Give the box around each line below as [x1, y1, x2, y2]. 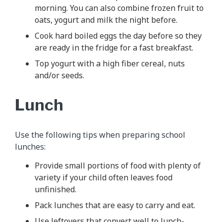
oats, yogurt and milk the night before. [35, 14, 177, 25]
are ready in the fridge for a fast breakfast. [35, 42, 193, 53]
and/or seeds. [35, 69, 84, 81]
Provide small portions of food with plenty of [35, 160, 201, 171]
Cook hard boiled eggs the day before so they [35, 30, 202, 41]
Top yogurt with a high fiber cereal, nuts [35, 57, 185, 69]
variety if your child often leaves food [35, 171, 172, 183]
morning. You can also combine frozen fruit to [35, 2, 204, 13]
